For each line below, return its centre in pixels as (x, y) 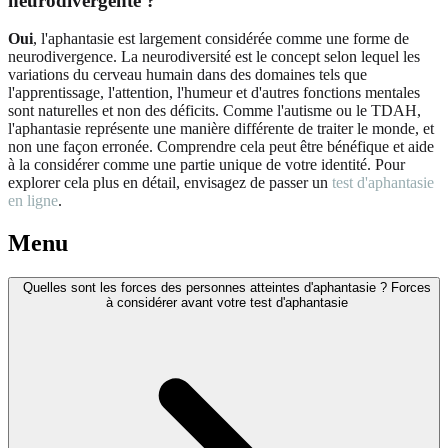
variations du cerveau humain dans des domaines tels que (187, 75)
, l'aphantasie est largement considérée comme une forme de (221, 39)
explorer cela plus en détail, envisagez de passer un (170, 183)
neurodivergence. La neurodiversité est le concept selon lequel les (214, 57)
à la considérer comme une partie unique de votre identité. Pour (206, 165)
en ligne (33, 201)
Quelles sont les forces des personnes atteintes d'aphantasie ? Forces (227, 288)
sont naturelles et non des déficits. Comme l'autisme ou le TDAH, (214, 111)
